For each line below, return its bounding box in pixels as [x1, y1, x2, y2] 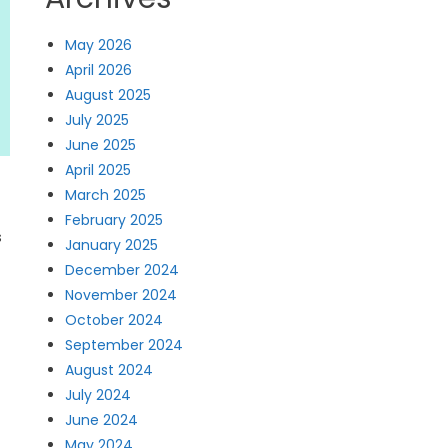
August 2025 [65, 85, 152, 105]
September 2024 [65, 335, 184, 355]
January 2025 [65, 235, 159, 255]
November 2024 [65, 285, 178, 305]
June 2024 [65, 410, 139, 430]
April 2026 [65, 60, 133, 80]
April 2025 [65, 160, 132, 180]
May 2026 [65, 35, 133, 55]
